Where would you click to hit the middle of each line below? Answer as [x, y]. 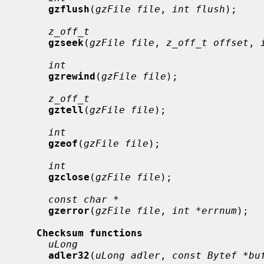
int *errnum [204, 210]
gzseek [66, 42]
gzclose [69, 177]
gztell [66, 110]
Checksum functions [90, 233]
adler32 [69, 255]
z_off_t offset [207, 42]
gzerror [69, 210]
